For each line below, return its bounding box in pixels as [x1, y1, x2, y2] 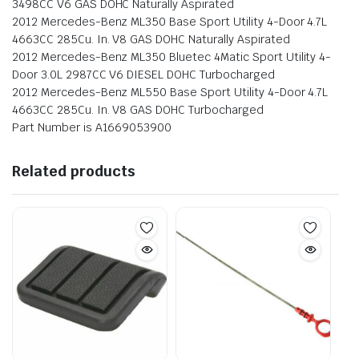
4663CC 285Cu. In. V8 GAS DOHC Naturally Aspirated [12, 31, 290, 46]
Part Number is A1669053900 [12, 119, 172, 135]
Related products [12, 161, 135, 180]
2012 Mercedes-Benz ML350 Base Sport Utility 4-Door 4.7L [12, 14, 328, 29]
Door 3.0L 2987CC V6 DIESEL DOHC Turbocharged [12, 67, 275, 82]
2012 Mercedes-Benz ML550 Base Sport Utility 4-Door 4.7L [12, 84, 329, 99]
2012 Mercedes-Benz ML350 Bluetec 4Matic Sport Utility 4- [12, 49, 332, 64]
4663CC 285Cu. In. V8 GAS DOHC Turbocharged [12, 102, 264, 117]
